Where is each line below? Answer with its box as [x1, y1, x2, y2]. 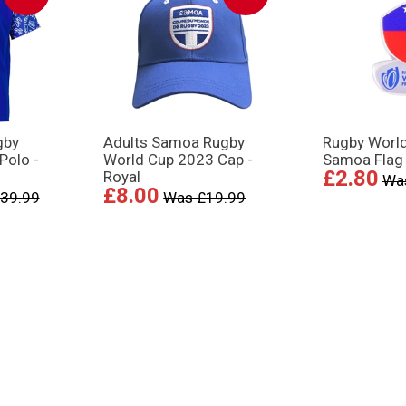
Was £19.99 [163, 188, 246, 208]
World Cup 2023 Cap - [103, 150, 254, 169]
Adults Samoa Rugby [103, 133, 246, 152]
